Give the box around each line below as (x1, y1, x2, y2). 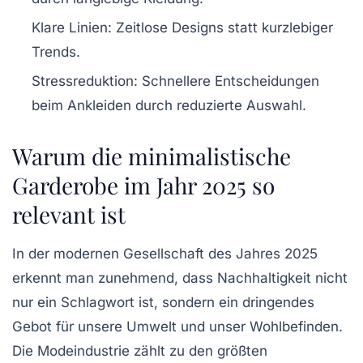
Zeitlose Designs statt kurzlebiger (112, 19, 333, 36)
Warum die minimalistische (12, 141, 291, 172)
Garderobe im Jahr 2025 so (12, 170, 275, 201)
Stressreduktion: (32, 73, 138, 90)
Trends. (32, 44, 80, 61)
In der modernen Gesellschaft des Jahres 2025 (12, 246, 318, 263)
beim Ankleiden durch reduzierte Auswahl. (32, 97, 306, 114)
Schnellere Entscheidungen (138, 73, 319, 90)
